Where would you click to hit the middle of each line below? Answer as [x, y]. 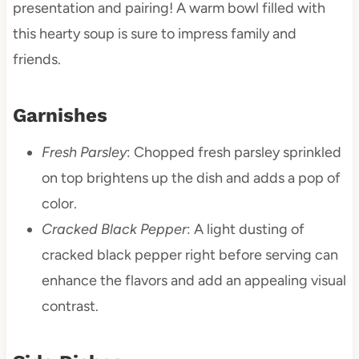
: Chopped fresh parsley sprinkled [234, 153]
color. [59, 204]
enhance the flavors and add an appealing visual [194, 281]
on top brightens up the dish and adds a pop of [191, 178]
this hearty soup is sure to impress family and [154, 34]
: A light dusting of [245, 230]
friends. [36, 60]
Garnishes [60, 116]
